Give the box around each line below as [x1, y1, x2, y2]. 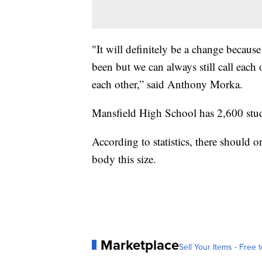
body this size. [92, 151, 156, 166]
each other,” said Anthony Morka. [92, 76, 243, 91]
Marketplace [101, 234, 179, 256]
